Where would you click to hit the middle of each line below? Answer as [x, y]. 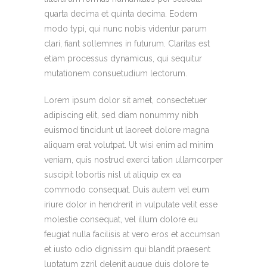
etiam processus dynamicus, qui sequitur [123, 59]
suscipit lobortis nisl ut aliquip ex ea [113, 175]
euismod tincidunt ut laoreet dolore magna [127, 130]
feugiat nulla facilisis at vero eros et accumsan [132, 235]
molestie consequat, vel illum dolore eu [121, 220]
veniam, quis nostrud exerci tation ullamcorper [133, 160]
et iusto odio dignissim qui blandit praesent [127, 249]
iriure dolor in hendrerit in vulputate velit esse [131, 205]
